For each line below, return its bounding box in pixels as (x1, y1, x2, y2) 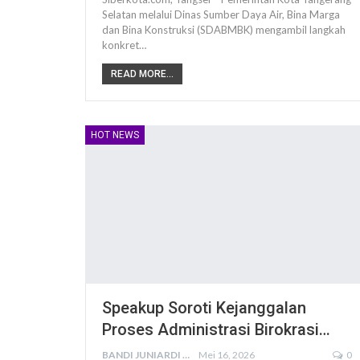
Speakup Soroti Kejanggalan (102, 298, 306, 318)
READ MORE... (111, 67, 174, 80)
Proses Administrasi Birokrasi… (102, 320, 330, 340)
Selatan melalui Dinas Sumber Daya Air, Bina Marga (102, 7, 340, 21)
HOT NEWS (91, 129, 139, 141)
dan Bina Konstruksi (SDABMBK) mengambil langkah (102, 22, 346, 36)
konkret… (102, 38, 146, 51)
